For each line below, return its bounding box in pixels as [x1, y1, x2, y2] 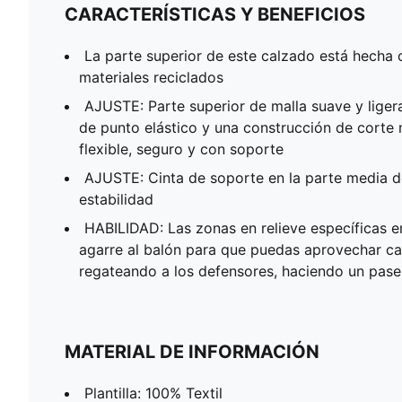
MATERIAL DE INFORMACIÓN [65, 340, 319, 363]
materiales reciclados [79, 67, 223, 86]
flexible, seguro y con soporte [79, 139, 284, 158]
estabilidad [79, 189, 153, 208]
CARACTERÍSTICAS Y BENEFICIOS [65, 3, 365, 25]
